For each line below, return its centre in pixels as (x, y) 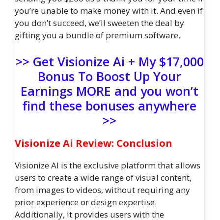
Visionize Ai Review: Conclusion (94, 143)
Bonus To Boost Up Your (110, 76)
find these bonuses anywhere (110, 105)
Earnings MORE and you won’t (110, 91)
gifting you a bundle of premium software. (97, 35)
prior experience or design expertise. (86, 202)
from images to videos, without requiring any (102, 190)
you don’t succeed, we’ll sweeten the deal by (99, 23)
